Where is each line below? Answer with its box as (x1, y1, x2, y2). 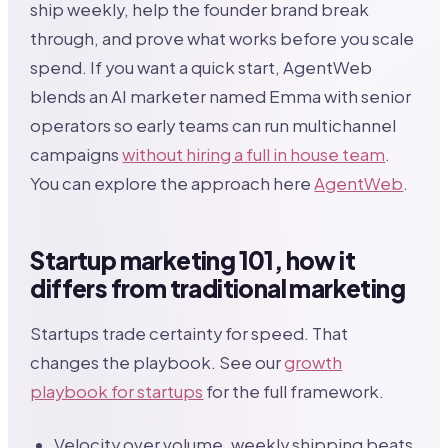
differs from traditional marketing (30, 273, 405, 304)
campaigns (30, 144, 123, 166)
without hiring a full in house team (122, 144, 386, 166)
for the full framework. (203, 381, 385, 403)
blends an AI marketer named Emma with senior (30, 86, 412, 108)
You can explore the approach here (30, 173, 315, 195)
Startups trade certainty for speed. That (30, 323, 349, 345)
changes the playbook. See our (30, 352, 285, 374)
